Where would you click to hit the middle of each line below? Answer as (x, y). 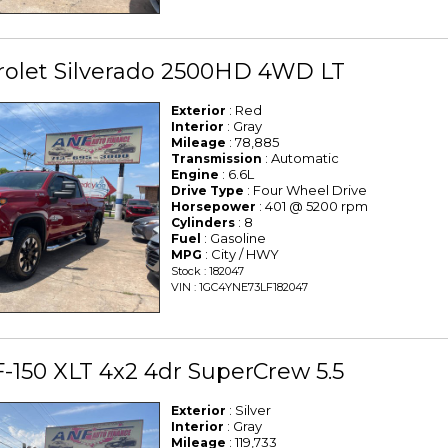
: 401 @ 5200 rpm (312, 206)
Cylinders (203, 223)
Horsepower (214, 207)
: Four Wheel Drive (306, 190)
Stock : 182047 (208, 271)
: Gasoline (234, 238)
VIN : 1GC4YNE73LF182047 (240, 287)
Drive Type (208, 191)
